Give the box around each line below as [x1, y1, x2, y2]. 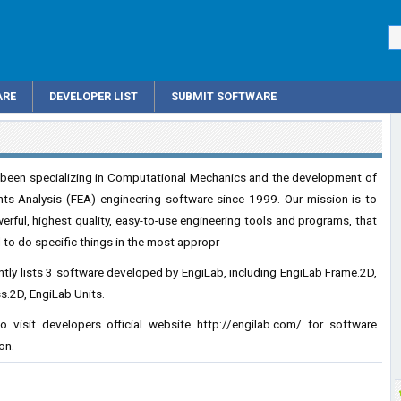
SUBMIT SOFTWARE [171, 90, 277, 103]
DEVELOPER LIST [49, 90, 138, 103]
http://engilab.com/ [197, 317, 303, 331]
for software [302, 317, 378, 331]
